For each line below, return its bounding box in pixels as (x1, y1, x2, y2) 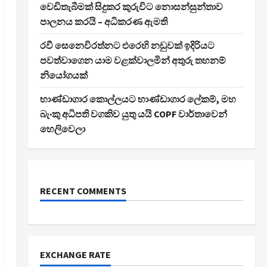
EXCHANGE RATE (39, 248, 111, 260)
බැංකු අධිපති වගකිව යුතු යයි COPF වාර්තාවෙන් (39, 107, 227, 120)
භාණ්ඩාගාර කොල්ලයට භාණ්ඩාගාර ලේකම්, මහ (39, 92, 236, 105)
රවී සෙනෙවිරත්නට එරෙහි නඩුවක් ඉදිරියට (39, 39, 215, 51)
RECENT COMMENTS (39, 184, 126, 197)
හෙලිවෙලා (39, 122, 85, 135)
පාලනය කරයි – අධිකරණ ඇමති (39, 15, 167, 27)
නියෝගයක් (39, 69, 88, 81)
